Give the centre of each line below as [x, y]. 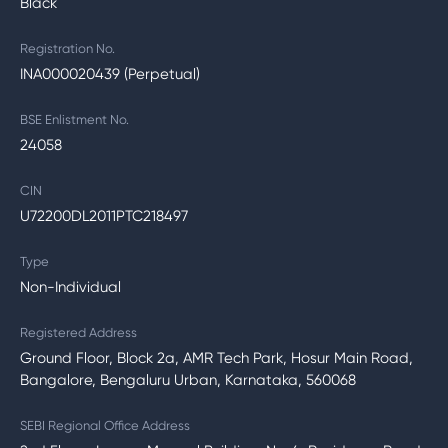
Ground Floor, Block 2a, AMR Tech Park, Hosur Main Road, [216, 358]
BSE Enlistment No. [74, 119]
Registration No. [67, 48]
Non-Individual [70, 287]
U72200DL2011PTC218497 [104, 216]
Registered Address [78, 332]
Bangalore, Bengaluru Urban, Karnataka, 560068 [188, 380]
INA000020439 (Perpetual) [110, 74]
